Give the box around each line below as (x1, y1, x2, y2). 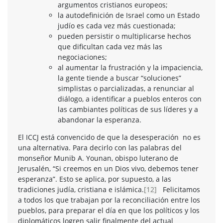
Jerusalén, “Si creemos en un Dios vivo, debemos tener (18, 163, 199, 173)
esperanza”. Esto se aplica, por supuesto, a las (18, 174, 171, 184)
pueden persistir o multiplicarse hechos (58, 31, 191, 41)
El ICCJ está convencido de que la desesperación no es (18, 132, 201, 142)
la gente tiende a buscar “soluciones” (58, 73, 181, 83)
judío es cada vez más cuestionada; (58, 20, 176, 30)
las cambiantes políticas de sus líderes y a (58, 104, 198, 114)
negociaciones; (58, 52, 107, 62)
